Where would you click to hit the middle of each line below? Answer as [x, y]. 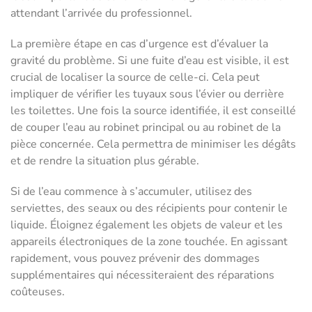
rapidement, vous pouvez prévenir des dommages [135, 259]
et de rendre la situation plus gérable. [105, 161]
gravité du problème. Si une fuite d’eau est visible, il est [150, 61]
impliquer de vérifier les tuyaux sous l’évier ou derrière [147, 94]
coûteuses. [38, 292]
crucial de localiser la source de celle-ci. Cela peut [135, 78]
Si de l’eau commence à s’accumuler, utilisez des [131, 192]
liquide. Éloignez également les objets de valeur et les [147, 225]
